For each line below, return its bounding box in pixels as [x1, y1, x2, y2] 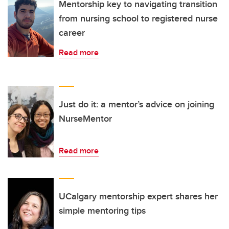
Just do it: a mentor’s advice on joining [59, 97, 214, 111]
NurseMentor [59, 111, 114, 125]
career [59, 26, 85, 39]
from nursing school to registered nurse [59, 11, 218, 25]
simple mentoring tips [59, 203, 146, 217]
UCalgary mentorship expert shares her [59, 189, 218, 203]
